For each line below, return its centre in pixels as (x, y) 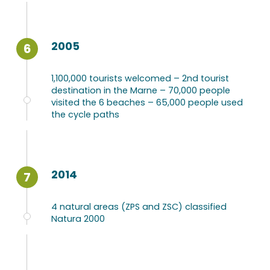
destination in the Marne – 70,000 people (141, 90)
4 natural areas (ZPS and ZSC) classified (139, 207)
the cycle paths (85, 115)
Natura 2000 (78, 219)
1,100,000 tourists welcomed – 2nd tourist (140, 78)
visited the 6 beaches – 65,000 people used (147, 102)
